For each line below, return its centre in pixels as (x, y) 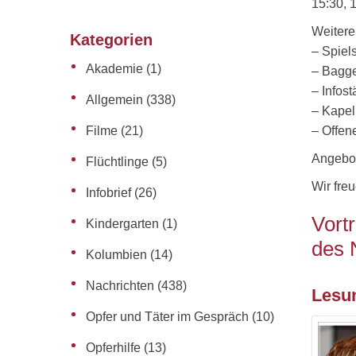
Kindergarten (122, 224)
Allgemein (114, 100)
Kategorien (111, 40)
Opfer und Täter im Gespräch (167, 317)
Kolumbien (116, 255)
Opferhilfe (113, 348)
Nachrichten (120, 286)
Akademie (114, 69)
